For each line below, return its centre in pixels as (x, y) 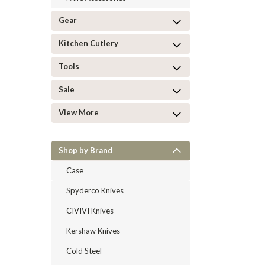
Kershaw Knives (93, 230)
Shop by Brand (85, 150)
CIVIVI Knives (90, 210)
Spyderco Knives (95, 190)
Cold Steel (84, 251)
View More (79, 112)
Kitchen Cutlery (88, 43)
